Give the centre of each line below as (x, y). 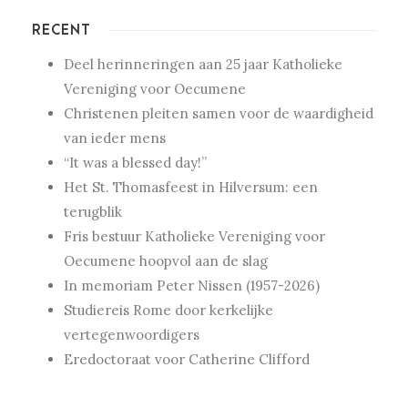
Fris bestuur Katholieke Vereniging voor (194, 236)
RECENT (61, 30)
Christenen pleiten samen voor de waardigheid (219, 113)
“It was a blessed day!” (135, 162)
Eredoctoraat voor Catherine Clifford (187, 359)
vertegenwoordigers (132, 334)
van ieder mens (115, 138)
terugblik (93, 211)
